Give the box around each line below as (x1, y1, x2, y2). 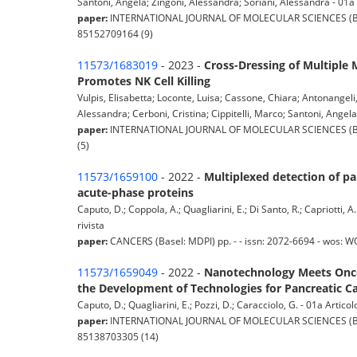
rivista (77, 218, 104, 232)
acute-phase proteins (77, 185, 194, 201)
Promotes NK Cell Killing (77, 73, 210, 89)
